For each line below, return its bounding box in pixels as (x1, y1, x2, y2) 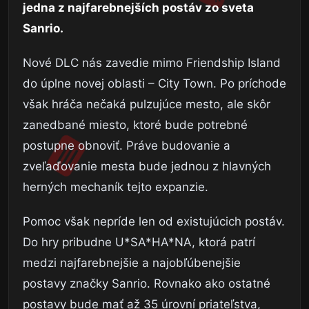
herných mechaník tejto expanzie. (23, 179, 208, 194)
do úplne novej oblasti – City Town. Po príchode (23, 76, 286, 90)
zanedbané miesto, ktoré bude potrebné (23, 117, 248, 132)
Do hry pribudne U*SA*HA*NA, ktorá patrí (23, 235, 255, 249)
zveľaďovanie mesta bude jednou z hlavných (23, 159, 271, 173)
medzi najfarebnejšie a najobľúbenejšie (23, 255, 241, 270)
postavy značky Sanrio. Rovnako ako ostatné (23, 276, 270, 290)
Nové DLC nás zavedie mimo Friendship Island (23, 55, 281, 70)
